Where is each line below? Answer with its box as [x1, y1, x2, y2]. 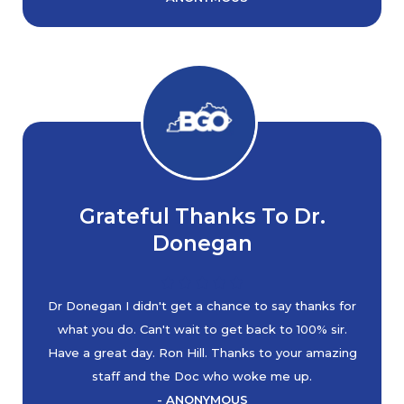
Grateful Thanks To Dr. [78, 203, 326, 229]
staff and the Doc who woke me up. [92, 369, 312, 383]
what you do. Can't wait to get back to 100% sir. [57, 322, 347, 336]
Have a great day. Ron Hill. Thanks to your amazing [47, 345, 357, 360]
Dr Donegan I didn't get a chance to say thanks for [48, 298, 356, 313]
